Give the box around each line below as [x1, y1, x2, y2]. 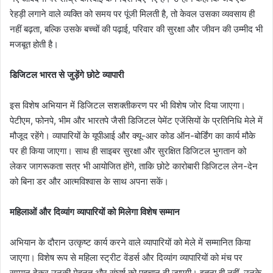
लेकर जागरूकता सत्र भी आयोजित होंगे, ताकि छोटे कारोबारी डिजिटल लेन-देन [10, 160, 258, 172]
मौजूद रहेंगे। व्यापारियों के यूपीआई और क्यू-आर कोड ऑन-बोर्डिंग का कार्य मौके [10, 129, 255, 141]
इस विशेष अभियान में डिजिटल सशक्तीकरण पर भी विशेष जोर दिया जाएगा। [10, 99, 246, 111]
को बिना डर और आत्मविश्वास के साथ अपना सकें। [10, 175, 169, 187]
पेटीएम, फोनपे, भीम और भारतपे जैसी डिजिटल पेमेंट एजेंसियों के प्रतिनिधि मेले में [10, 114, 263, 126]
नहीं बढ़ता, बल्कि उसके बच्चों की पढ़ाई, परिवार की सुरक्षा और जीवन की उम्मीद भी [10, 23, 263, 35]
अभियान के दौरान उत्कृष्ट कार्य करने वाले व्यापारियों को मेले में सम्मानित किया [10, 236, 250, 248]
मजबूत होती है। [10, 38, 58, 50]
